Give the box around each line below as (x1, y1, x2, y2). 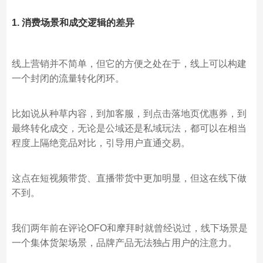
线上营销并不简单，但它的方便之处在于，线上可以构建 (11, 58, 247, 69)
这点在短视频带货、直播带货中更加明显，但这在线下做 (11, 173, 247, 183)
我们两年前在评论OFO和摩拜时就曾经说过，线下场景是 (11, 222, 248, 233)
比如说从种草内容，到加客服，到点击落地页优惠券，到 (11, 108, 247, 119)
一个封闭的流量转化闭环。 (11, 73, 124, 83)
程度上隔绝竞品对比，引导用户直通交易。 (11, 137, 190, 148)
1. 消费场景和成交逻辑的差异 (11, 17, 134, 28)
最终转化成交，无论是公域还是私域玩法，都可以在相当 (11, 123, 247, 133)
